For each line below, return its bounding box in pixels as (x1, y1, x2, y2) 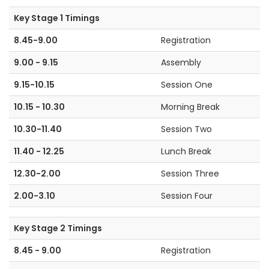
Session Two (161, 123, 212, 135)
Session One (161, 79, 213, 91)
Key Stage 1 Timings (14, 12, 100, 24)
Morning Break (161, 101, 220, 113)
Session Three (161, 168, 219, 180)
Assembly (161, 56, 201, 68)
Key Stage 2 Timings (14, 222, 102, 234)
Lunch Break (161, 145, 211, 157)
